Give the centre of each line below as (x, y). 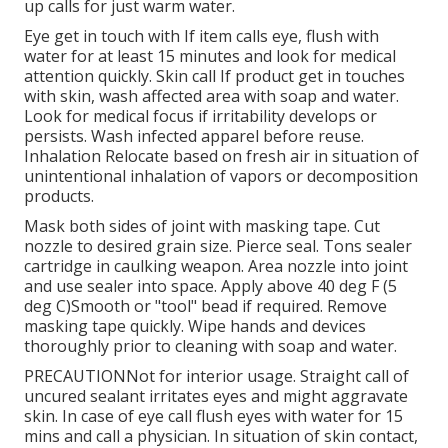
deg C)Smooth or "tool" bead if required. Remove (205, 306)
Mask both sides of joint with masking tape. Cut (202, 226)
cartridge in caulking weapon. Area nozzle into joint (216, 266)
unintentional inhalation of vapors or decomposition (221, 176)
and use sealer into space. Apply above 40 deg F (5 (210, 286)
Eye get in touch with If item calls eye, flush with (201, 36)
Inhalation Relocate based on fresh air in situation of (221, 156)
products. (59, 196)
